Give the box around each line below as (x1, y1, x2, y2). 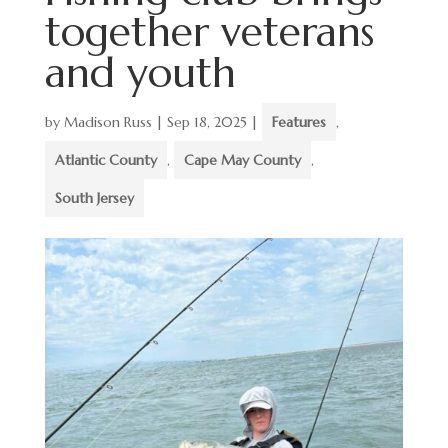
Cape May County (183, 151, 301, 169)
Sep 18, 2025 (166, 113, 247, 131)
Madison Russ (63, 113, 152, 131)
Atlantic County (54, 151, 157, 169)
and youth (44, 47, 236, 98)
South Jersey (54, 189, 134, 207)
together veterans (44, 6, 374, 57)
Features (271, 113, 326, 131)
